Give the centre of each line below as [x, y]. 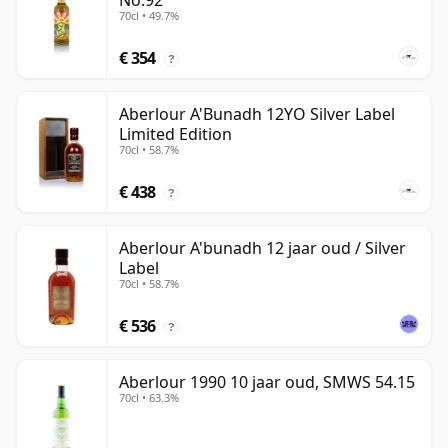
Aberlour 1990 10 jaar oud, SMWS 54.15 [267, 382]
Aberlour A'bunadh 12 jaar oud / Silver [262, 248]
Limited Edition [175, 134]
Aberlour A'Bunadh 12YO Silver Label [257, 114]
